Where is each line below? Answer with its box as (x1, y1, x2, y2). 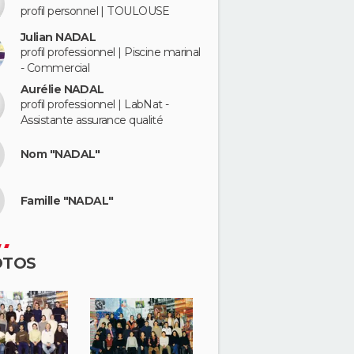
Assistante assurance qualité (21, 112, 164, 127)
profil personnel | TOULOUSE (21, 3, 170, 18)
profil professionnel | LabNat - (21, 96, 169, 111)
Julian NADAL (21, 30, 96, 44)
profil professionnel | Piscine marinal (21, 45, 201, 59)
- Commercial (21, 61, 90, 75)
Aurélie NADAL (21, 81, 104, 96)
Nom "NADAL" (21, 147, 100, 161)
